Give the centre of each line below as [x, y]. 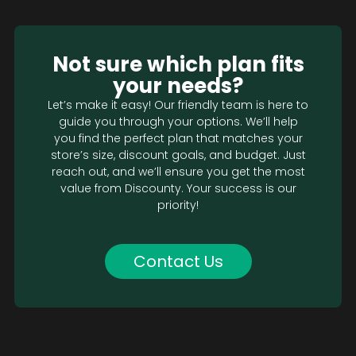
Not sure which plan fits [178, 65]
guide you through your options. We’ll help [178, 122]
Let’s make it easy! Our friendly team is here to [178, 105]
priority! [178, 205]
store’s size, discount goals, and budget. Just [178, 155]
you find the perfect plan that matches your [178, 139]
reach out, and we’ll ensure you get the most [178, 172]
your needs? [178, 86]
